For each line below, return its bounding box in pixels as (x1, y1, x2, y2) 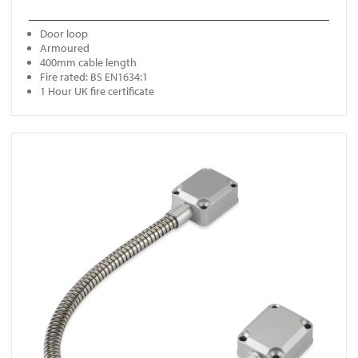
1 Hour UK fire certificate (40, 84, 154, 99)
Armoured (40, 41, 89, 56)
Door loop (40, 26, 88, 42)
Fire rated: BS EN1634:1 (40, 70, 148, 85)
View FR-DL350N (11, 133, 88, 148)
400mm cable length (40, 55, 137, 70)
